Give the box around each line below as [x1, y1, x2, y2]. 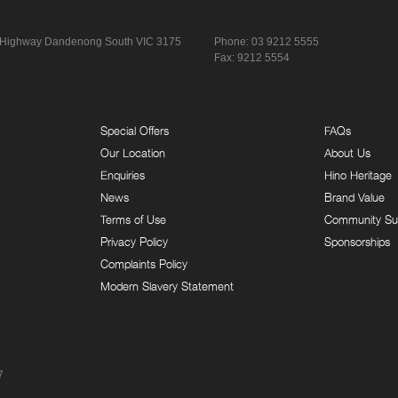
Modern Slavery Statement [99, 278, 234, 293]
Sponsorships [324, 234, 391, 249]
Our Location [99, 145, 165, 160]
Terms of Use [99, 211, 166, 227]
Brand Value [324, 189, 386, 204]
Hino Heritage [324, 167, 393, 182]
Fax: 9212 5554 [214, 51, 291, 64]
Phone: [214, 35, 252, 48]
